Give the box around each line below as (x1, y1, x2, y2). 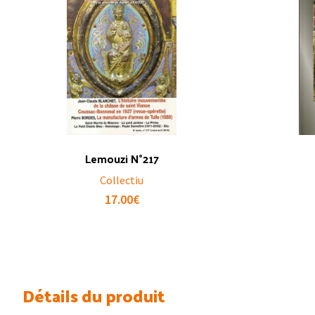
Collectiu (100, 172, 144, 187)
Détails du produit (22, 279, 165, 311)
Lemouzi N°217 (84, 148, 159, 169)
